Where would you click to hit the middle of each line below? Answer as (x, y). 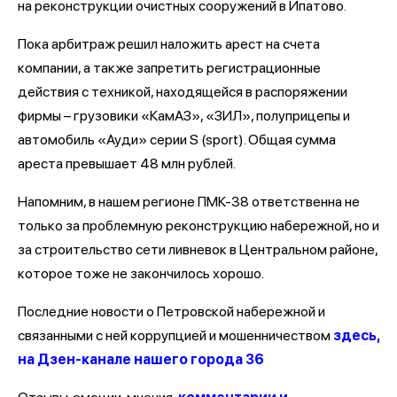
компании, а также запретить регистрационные (169, 67)
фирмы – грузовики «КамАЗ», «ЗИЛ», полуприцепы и (184, 115)
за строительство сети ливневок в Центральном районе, (198, 249)
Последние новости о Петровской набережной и (171, 311)
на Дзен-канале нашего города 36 (141, 359)
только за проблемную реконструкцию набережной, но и (198, 225)
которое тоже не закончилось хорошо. (142, 273)
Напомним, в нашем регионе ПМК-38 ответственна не (189, 201)
